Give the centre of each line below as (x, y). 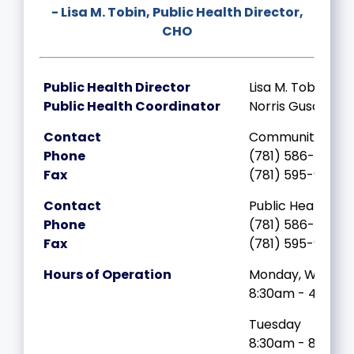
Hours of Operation (109, 274)
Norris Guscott (294, 106)
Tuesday (275, 324)
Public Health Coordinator (132, 106)
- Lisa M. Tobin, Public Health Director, (177, 12)
